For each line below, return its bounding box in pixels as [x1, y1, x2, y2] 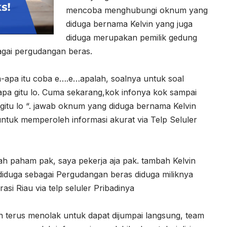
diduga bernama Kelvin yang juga [66, 19, 193, 29]
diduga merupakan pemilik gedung [66, 32, 197, 43]
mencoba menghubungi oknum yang [66, 5, 208, 16]
